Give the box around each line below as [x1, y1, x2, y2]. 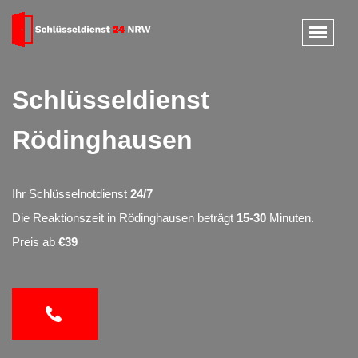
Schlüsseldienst [12, 86, 209, 114]
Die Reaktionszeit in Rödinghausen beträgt [12, 211, 237, 225]
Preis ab [12, 235, 58, 249]
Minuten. [266, 211, 314, 225]
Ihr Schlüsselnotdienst [12, 187, 130, 201]
